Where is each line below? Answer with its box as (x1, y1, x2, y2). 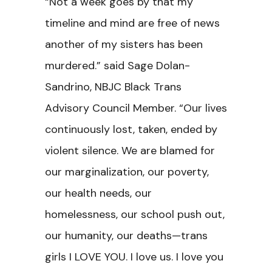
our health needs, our (45, 186, 152, 200)
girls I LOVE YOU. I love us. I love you (45, 250, 223, 264)
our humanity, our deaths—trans (45, 228, 208, 243)
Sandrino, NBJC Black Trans (45, 80, 182, 94)
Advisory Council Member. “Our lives (45, 101, 227, 115)
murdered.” (45, 58, 104, 73)
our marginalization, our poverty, (45, 165, 209, 179)
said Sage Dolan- (104, 58, 190, 73)
